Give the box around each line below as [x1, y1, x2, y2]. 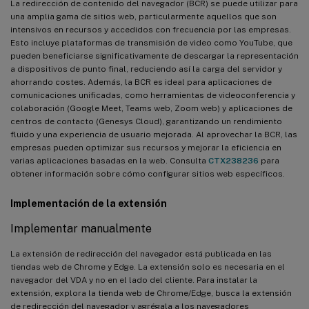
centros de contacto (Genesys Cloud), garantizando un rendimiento [10, 116, 282, 126]
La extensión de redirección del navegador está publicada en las [10, 248, 272, 259]
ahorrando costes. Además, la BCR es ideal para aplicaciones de [10, 77, 272, 87]
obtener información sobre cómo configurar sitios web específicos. [10, 168, 285, 179]
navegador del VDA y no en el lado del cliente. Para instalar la [10, 275, 257, 285]
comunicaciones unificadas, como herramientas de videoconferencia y [10, 90, 295, 100]
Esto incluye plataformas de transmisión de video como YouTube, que [10, 37, 292, 48]
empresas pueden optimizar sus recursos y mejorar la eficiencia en [10, 142, 281, 152]
